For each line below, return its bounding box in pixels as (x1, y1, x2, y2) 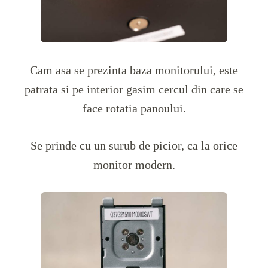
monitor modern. (93, 158, 175, 172)
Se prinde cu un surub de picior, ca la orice (31, 139, 237, 153)
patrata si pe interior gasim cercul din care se (25, 83, 243, 96)
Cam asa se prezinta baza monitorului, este (30, 63, 238, 77)
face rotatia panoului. (82, 102, 186, 115)
